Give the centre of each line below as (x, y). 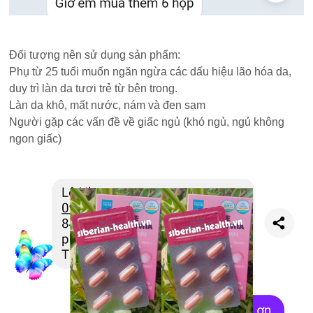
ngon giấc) (36, 139)
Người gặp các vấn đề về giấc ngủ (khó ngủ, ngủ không (147, 122)
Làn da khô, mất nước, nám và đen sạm (108, 105)
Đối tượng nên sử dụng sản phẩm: (95, 55)
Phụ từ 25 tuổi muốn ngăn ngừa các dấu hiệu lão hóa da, (151, 72)
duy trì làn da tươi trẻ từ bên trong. (94, 89)
